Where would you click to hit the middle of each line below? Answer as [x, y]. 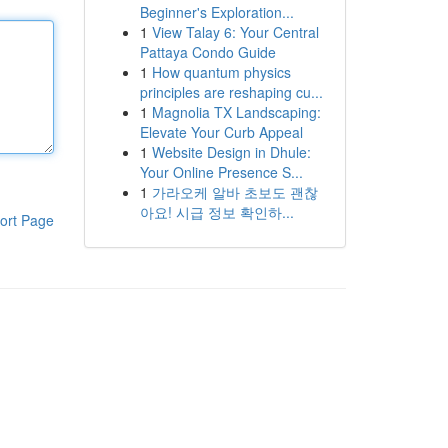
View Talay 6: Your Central [235, 32]
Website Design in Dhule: [231, 152]
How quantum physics [221, 72]
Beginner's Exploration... [216, 12]
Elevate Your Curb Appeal [221, 132]
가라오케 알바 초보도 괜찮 [234, 192]
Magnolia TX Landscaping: [236, 112]
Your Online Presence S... [221, 172]
